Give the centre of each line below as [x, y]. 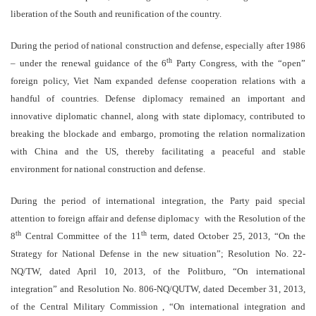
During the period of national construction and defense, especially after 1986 [158, 46]
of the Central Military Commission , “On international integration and [158, 307]
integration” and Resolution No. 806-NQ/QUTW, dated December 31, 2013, [158, 289]
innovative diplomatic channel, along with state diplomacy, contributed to [158, 116]
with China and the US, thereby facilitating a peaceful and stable [158, 152]
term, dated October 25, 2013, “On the [226, 236]
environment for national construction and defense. [108, 169]
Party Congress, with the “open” [239, 63]
